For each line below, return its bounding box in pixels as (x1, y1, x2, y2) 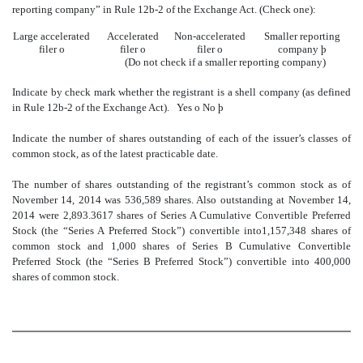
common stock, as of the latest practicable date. (12, 147, 218, 160)
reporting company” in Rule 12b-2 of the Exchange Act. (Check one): (12, 2, 316, 15)
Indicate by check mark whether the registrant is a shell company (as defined (12, 85, 351, 98)
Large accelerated (13, 29, 90, 42)
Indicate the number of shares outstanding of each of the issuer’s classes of (12, 131, 351, 144)
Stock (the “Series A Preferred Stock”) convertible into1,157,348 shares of (12, 224, 351, 237)
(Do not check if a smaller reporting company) (124, 55, 326, 68)
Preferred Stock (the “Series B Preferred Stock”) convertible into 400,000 (12, 254, 351, 267)
